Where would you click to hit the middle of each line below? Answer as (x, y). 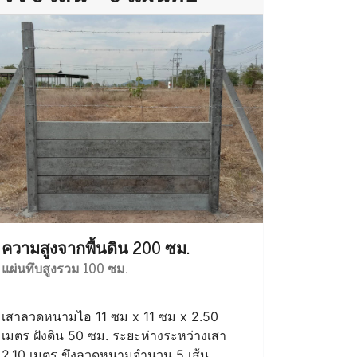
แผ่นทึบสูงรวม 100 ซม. (65, 267)
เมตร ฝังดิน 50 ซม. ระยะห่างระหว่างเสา (114, 335)
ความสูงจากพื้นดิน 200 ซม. (96, 247)
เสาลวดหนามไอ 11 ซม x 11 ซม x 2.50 (110, 316)
